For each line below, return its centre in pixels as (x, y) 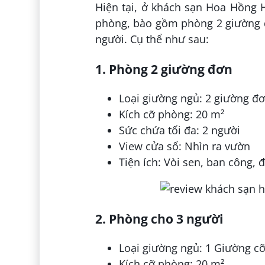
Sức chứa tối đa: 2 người (179, 130)
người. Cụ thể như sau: (152, 39)
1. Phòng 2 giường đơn (164, 69)
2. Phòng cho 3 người (159, 219)
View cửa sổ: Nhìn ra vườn (184, 146)
